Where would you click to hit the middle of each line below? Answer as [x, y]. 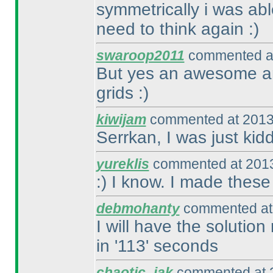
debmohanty [138, 208]
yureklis [122, 164]
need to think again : [175, 29]
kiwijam [121, 119]
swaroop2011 [140, 55]
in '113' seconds [157, 246]
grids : [119, 93]
